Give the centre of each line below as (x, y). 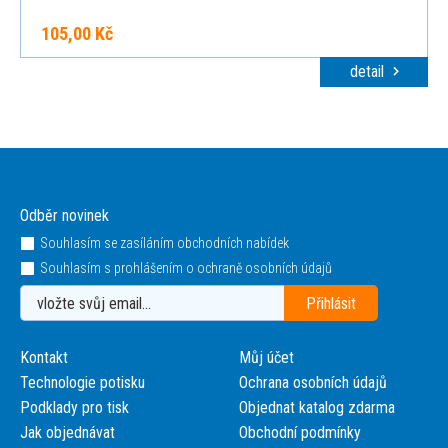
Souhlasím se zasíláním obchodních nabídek (164, 243)
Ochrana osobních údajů (313, 382)
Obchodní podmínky (300, 432)
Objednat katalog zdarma (317, 407)
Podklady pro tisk (74, 407)
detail (368, 71)
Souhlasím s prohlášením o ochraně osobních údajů (186, 268)
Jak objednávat (67, 432)
